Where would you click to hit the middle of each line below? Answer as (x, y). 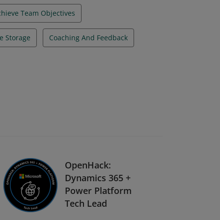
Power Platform (98, 190)
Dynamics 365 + (98, 178)
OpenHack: (88, 165)
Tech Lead (86, 203)
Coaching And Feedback (88, 38)
